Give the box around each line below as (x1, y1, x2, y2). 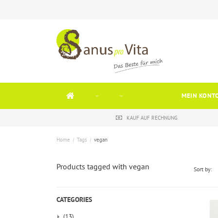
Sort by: (193, 165, 212, 173)
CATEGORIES (56, 195, 92, 204)
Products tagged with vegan (56, 162, 149, 171)
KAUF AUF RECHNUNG (126, 114, 178, 121)
